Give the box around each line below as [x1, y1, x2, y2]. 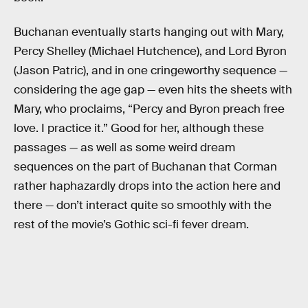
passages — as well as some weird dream [14, 140, 235, 155]
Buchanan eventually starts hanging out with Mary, [14, 25, 284, 40]
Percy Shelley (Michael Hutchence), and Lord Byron [14, 44, 287, 59]
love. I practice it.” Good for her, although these [14, 121, 264, 136]
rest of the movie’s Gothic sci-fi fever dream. [14, 217, 249, 232]
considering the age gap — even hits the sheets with [14, 82, 292, 98]
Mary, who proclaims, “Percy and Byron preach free [14, 102, 285, 117]
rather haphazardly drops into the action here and [14, 179, 280, 194]
